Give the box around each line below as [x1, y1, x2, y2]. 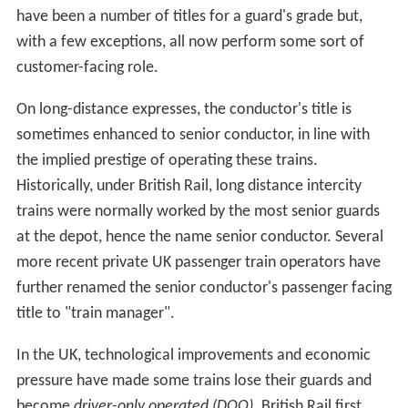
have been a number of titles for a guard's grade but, [15, 8, 362, 26]
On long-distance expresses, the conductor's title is [15, 101, 352, 119]
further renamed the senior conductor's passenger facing [15, 280, 392, 298]
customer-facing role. [15, 59, 158, 77]
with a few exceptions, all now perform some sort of [15, 34, 364, 52]
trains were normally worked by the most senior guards [15, 203, 380, 221]
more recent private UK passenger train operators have [15, 254, 381, 272]
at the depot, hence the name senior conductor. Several [15, 229, 383, 247]
